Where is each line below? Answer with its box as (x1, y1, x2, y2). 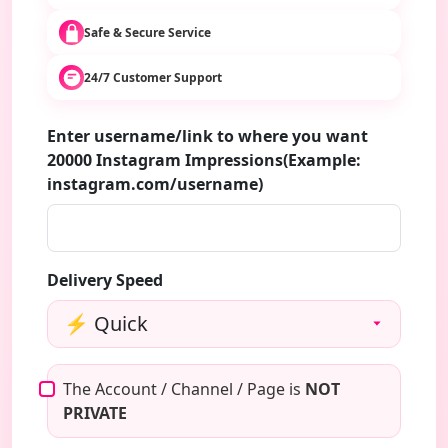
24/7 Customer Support (84, 68, 222, 86)
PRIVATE (63, 402, 127, 424)
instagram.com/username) (47, 173, 263, 195)
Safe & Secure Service (84, 23, 211, 41)
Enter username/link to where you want (47, 125, 368, 147)
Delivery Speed (47, 269, 163, 291)
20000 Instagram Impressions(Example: (47, 149, 361, 171)
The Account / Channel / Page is (63, 378, 305, 400)
